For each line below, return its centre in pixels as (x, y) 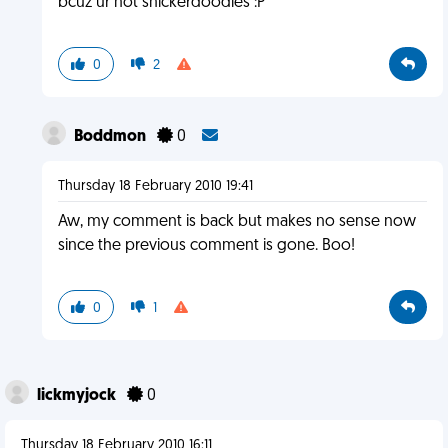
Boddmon (111, 137)
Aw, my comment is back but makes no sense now (236, 222)
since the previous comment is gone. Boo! (206, 246)
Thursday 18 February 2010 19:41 (155, 186)
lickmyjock (78, 396)
